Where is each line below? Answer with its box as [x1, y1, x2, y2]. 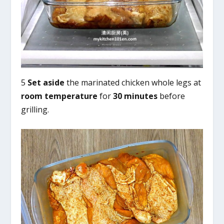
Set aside [27, 76, 65, 88]
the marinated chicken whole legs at [64, 76, 201, 88]
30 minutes [113, 90, 158, 101]
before [157, 90, 185, 101]
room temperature [21, 90, 98, 101]
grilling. [21, 103, 49, 115]
